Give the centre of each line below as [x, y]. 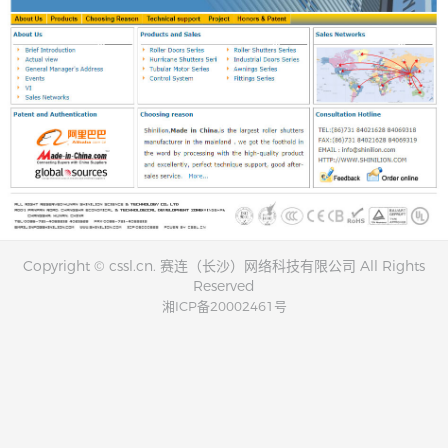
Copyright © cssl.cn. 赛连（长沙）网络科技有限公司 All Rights [224, 265]
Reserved [224, 285]
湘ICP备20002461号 [224, 305]
